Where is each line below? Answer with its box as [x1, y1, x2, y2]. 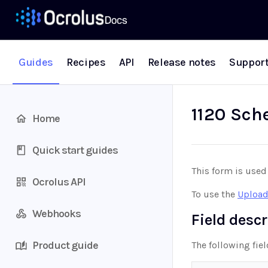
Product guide [32, 238, 98, 252]
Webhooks [32, 206, 81, 220]
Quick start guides [32, 143, 118, 157]
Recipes [66, 56, 106, 69]
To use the [191, 188, 237, 200]
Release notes [147, 56, 217, 69]
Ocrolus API [32, 175, 86, 188]
